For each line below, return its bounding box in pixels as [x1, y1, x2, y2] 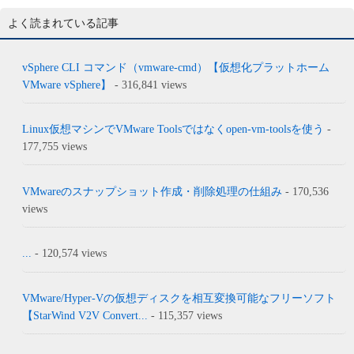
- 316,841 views [111, 78, 187, 91]
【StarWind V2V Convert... [22, 309, 149, 322]
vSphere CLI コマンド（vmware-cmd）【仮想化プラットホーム [22, 61, 330, 73]
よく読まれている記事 [8, 17, 119, 29]
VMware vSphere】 [22, 78, 112, 91]
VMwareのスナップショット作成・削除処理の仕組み [22, 185, 283, 198]
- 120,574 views [32, 247, 107, 260]
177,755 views [22, 141, 88, 153]
